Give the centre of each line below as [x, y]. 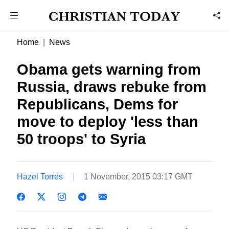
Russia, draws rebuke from [112, 87]
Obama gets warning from [109, 70]
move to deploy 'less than [108, 122]
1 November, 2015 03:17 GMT [139, 176]
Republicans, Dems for [98, 104]
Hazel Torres [40, 176]
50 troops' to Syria [82, 139]
